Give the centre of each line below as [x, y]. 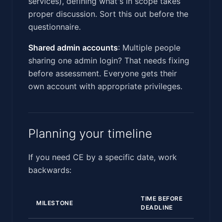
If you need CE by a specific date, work [103, 157]
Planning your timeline [90, 133]
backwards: [50, 170]
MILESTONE [55, 203]
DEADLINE [157, 207]
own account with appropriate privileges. [105, 86]
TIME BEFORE [162, 198]
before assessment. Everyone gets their [103, 73]
